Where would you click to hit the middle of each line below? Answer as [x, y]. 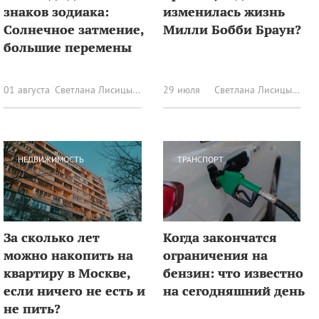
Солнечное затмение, [74, 29]
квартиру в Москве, [67, 273]
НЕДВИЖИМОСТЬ [51, 159]
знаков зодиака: [56, 11]
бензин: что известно [233, 273]
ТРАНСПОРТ [200, 159]
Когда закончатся [220, 237]
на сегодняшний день [234, 291]
